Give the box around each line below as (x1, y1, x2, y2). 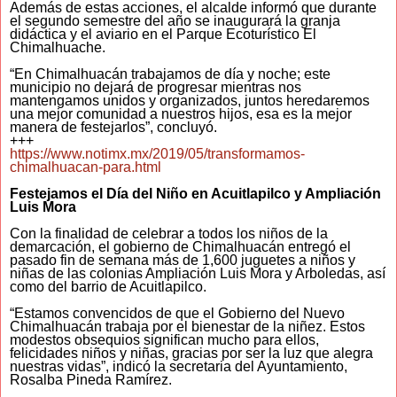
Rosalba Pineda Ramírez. (10, 372, 172, 388)
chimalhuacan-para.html (10, 160, 161, 175)
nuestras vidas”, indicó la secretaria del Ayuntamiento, (10, 359, 347, 375)
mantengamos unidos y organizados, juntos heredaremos (10, 93, 370, 109)
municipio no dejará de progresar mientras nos (10, 80, 301, 96)
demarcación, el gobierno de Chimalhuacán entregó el (10, 239, 351, 255)
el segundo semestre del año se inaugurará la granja (10, 13, 340, 29)
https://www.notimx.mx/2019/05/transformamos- (10, 146, 305, 162)
